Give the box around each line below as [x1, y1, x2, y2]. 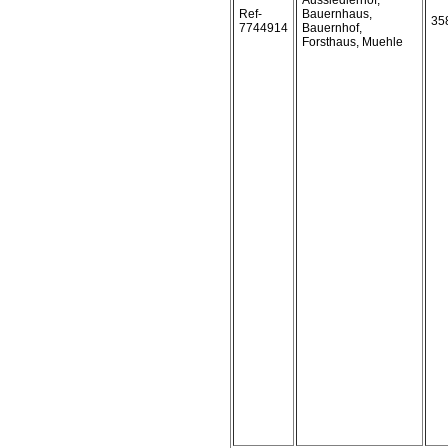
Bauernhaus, [302, 7, 372, 21]
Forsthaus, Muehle [302, 35, 403, 49]
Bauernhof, [302, 21, 362, 35]
